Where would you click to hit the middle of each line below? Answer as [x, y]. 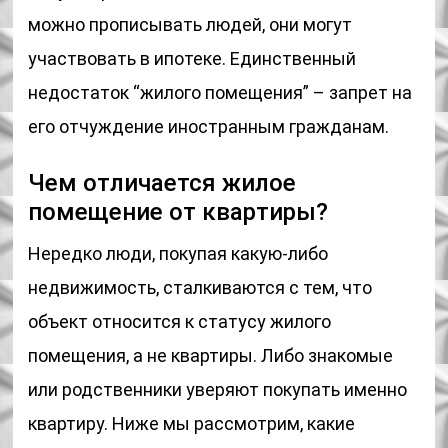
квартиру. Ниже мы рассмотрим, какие [192, 423]
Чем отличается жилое [162, 183]
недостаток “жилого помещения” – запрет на [220, 92]
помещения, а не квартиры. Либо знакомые [211, 355]
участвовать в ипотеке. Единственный [192, 58]
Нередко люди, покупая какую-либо [178, 253]
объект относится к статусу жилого [180, 321]
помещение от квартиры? [178, 212]
